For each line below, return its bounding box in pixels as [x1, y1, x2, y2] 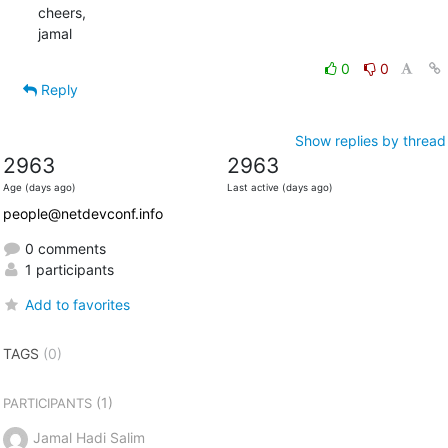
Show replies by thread [294, 131, 446, 149]
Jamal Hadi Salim [32, 428, 145, 446]
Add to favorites [24, 295, 130, 313]
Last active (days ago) [226, 181, 333, 193]
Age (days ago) [2, 181, 76, 193]
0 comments [20, 239, 106, 257]
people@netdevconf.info [2, 204, 163, 222]
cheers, [37, 3, 86, 21]
